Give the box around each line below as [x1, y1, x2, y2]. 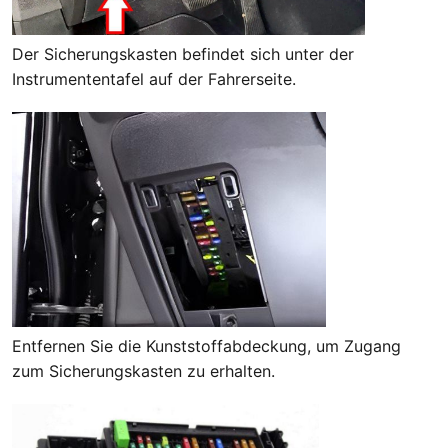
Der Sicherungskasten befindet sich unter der [12, 43, 354, 64]
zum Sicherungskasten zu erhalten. [12, 360, 275, 381]
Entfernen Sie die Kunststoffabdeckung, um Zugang [12, 335, 401, 356]
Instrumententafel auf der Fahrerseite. [12, 68, 296, 89]
